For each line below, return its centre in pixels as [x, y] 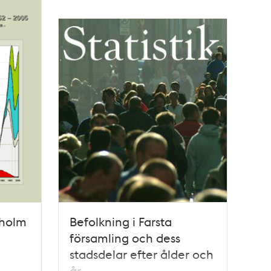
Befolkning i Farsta [121, 221]
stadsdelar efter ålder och [142, 254]
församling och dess [125, 237]
